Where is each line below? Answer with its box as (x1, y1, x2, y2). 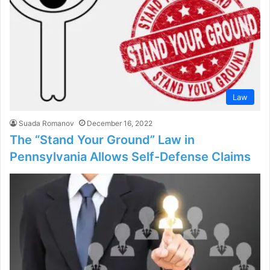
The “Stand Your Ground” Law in (10, 133, 195, 148)
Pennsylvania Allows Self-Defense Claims (10, 149, 251, 165)
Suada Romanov (19, 119, 74, 128)
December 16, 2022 (87, 119, 152, 128)
